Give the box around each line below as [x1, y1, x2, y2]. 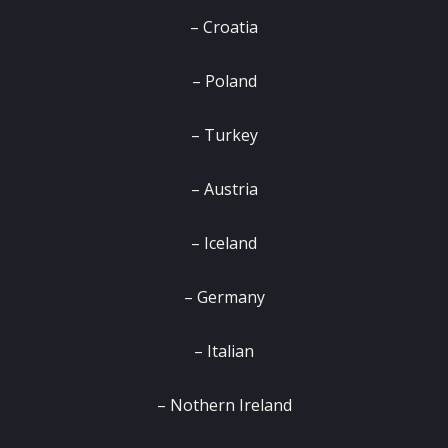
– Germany [183, 286, 265, 309]
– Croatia [190, 16, 258, 39]
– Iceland [191, 232, 257, 255]
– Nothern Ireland [156, 394, 292, 417]
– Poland [191, 70, 257, 93]
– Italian [194, 340, 254, 363]
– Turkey [190, 124, 258, 147]
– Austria [190, 178, 258, 201]
